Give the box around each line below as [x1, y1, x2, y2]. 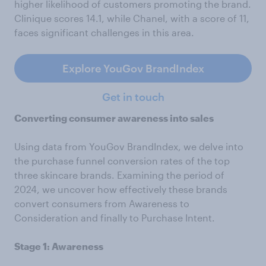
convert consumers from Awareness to [14, 197, 189, 209]
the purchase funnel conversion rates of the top [14, 154, 230, 166]
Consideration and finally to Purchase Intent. [14, 211, 215, 223]
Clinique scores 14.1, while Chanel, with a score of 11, [14, 12, 249, 24]
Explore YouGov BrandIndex [62, 61, 204, 75]
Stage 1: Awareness [14, 240, 103, 252]
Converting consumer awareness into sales [14, 112, 214, 123]
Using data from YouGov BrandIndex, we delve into [14, 140, 243, 152]
